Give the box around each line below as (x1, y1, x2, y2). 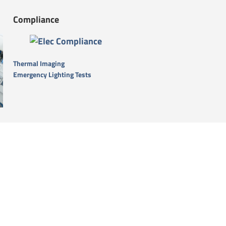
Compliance (13, 13, 59, 26)
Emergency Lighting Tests (13, 69, 91, 80)
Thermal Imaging (13, 58, 66, 69)
